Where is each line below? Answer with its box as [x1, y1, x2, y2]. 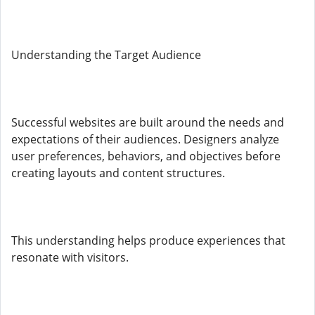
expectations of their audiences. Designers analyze [11, 131, 279, 147]
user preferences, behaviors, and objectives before [11, 148, 281, 164]
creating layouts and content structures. [11, 165, 225, 181]
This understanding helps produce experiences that [11, 233, 285, 248]
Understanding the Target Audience [11, 47, 201, 63]
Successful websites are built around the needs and [11, 115, 284, 130]
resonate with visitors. [11, 250, 129, 265]
